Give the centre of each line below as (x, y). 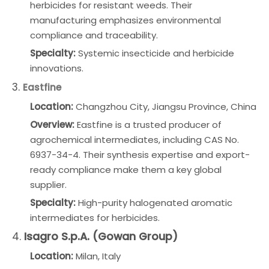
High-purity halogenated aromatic (154, 203)
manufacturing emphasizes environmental (125, 20)
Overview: (52, 125)
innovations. (57, 68)
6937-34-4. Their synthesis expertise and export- (140, 155)
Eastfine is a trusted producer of (148, 125)
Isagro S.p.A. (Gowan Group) (101, 237)
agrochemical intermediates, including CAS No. (134, 140)
